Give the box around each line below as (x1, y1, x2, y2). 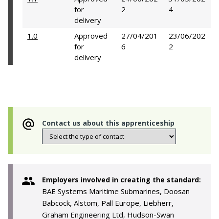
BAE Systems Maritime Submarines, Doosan (42, 186, 190, 196)
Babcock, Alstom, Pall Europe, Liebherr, (42, 198, 174, 208)
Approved (74, 31, 108, 41)
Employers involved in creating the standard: (42, 175, 201, 184)
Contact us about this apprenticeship (42, 118, 175, 128)
